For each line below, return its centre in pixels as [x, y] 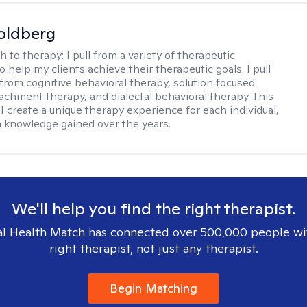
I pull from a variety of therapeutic [151, 55]
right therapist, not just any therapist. [153, 248]
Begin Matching [153, 288]
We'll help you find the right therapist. [153, 209]
